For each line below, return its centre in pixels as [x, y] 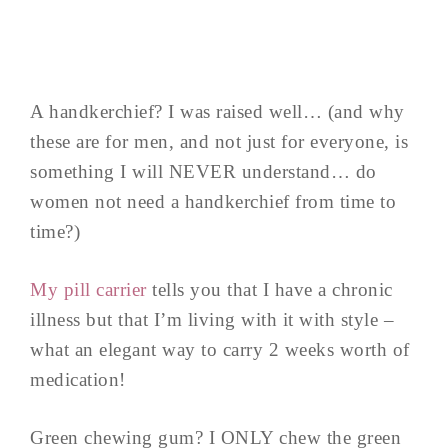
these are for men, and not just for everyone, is [219, 141]
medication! [78, 379]
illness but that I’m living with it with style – [212, 319]
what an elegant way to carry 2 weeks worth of [220, 349]
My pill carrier [91, 289]
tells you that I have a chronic [272, 289]
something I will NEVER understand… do [203, 171]
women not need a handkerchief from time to [213, 201]
